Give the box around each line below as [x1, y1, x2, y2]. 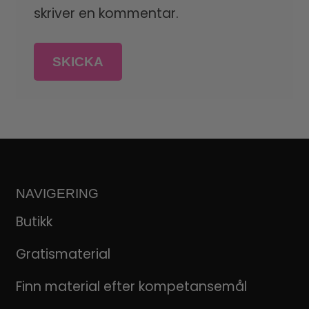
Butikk [15, 212, 52, 231]
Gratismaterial [15, 245, 110, 263]
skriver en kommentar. [33, 3, 179, 23]
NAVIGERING [15, 186, 99, 201]
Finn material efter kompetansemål [15, 277, 247, 296]
